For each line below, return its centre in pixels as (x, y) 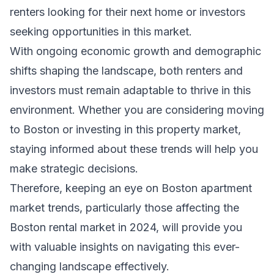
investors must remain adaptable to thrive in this (130, 90)
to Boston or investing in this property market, (125, 129)
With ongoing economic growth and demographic (135, 51)
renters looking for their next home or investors (128, 12)
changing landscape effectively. (90, 266)
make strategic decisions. (74, 168)
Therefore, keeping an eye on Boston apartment (131, 188)
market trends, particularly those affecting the (124, 207)
